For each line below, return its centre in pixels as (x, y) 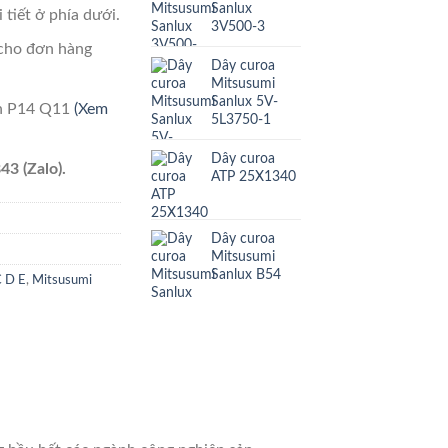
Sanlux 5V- (244, 101)
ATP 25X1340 (253, 176)
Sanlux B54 (246, 274)
